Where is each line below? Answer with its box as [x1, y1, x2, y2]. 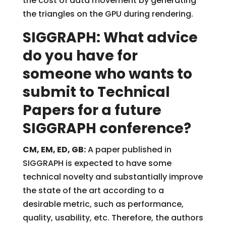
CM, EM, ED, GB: [22, 143, 86, 155]
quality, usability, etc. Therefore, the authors [22, 211, 203, 223]
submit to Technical [22, 82, 170, 102]
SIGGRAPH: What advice [22, 27, 198, 47]
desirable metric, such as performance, [22, 198, 184, 210]
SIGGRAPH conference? [22, 118, 191, 138]
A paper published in [85, 143, 172, 155]
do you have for [22, 45, 138, 66]
